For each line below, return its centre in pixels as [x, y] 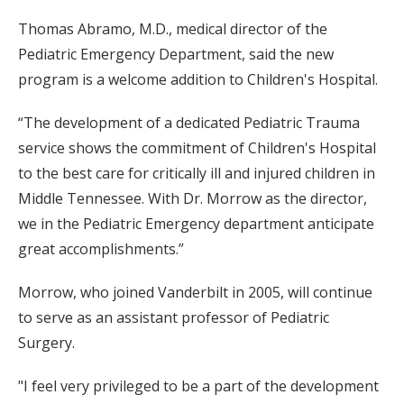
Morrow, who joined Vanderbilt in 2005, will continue [195, 292]
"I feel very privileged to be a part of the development [198, 386]
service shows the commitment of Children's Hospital [197, 148]
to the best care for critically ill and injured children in [197, 173]
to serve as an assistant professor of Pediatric [174, 317]
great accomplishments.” [101, 249]
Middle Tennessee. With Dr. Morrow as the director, [193, 198]
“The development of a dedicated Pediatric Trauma [189, 123]
